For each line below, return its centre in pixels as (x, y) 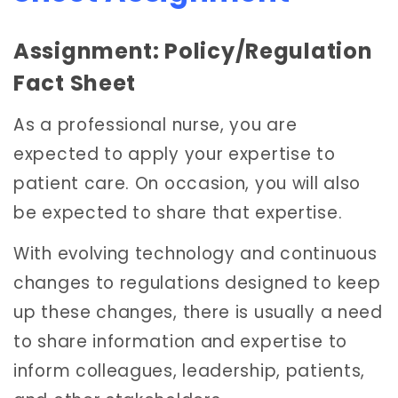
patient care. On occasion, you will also (187, 184)
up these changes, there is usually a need (198, 312)
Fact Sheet (75, 83)
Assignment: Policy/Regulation (193, 51)
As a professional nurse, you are (155, 125)
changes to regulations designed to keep (197, 283)
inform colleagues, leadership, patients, (190, 370)
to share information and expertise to (180, 341)
